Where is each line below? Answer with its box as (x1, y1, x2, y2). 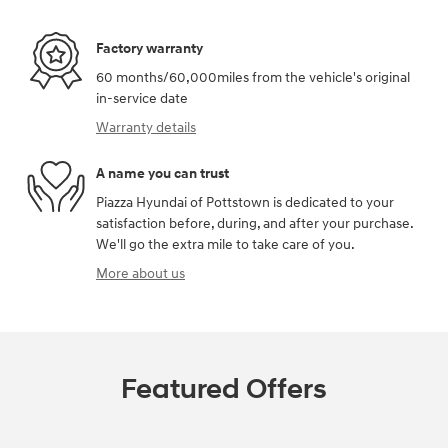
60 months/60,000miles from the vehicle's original (96, 69, 410, 87)
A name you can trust (96, 164, 229, 182)
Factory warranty (96, 39, 203, 57)
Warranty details (96, 119, 196, 137)
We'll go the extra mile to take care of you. (96, 236, 355, 254)
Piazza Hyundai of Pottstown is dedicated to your (96, 194, 394, 212)
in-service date (96, 90, 188, 108)
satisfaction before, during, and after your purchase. (96, 215, 413, 233)
